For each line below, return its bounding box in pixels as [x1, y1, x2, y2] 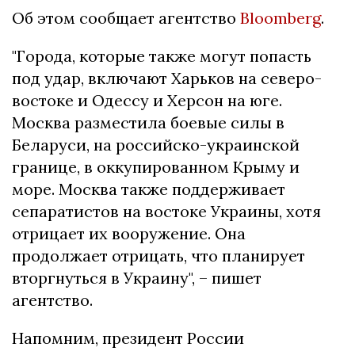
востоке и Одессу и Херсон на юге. [12, 90, 282, 111]
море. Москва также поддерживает [12, 179, 285, 200]
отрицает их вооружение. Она [12, 223, 246, 244]
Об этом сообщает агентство [12, 8, 240, 29]
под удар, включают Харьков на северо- [12, 68, 322, 89]
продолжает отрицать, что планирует [12, 246, 305, 266]
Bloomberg [240, 8, 321, 29]
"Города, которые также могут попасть [12, 46, 311, 67]
